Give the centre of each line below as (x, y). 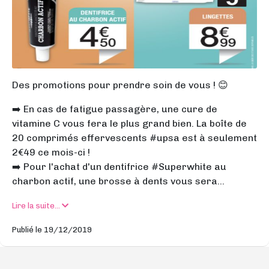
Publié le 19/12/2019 (52, 230)
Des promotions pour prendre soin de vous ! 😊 (120, 85)
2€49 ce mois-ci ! (51, 153)
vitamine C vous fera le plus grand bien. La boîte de (129, 124)
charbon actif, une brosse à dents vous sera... (118, 181)
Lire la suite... (37, 206)
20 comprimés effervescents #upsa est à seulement (134, 138)
